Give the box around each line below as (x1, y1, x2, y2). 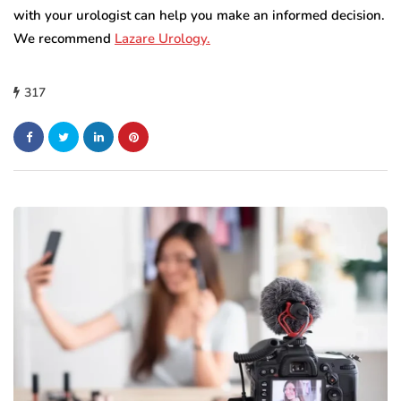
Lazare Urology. (115, 30, 210, 48)
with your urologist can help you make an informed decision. (13, 6, 385, 25)
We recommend (13, 30, 115, 48)
